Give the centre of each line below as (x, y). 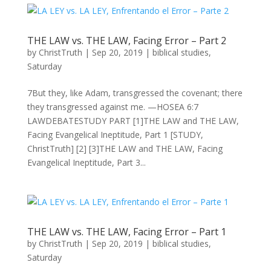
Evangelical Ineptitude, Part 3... (86, 162)
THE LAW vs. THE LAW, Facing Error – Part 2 (126, 41)
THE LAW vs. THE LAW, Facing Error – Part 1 (126, 232)
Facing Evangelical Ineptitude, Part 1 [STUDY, (115, 135)
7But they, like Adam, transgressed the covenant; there (135, 93)
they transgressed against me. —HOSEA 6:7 (113, 107)
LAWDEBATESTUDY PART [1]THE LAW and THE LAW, (133, 121)
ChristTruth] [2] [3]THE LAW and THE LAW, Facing (125, 149)
